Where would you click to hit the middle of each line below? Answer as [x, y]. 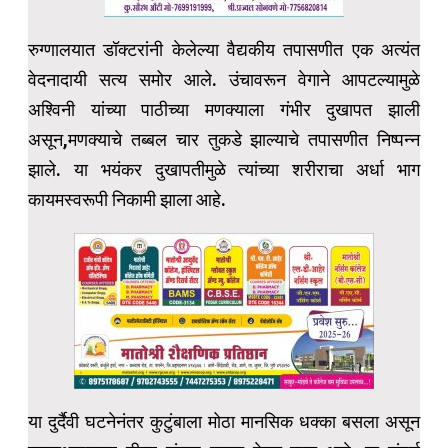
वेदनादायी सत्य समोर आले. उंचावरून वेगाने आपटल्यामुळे [224, 80]
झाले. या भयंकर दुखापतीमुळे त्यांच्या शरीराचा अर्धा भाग [224, 170]
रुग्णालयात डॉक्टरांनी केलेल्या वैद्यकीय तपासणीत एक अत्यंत [224, 50]
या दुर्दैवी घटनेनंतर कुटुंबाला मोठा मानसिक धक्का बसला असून [224, 422]
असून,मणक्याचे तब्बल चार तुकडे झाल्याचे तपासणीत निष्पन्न [224, 140]
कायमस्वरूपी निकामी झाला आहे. [127, 200]
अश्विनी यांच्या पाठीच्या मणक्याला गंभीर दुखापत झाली [224, 110]
